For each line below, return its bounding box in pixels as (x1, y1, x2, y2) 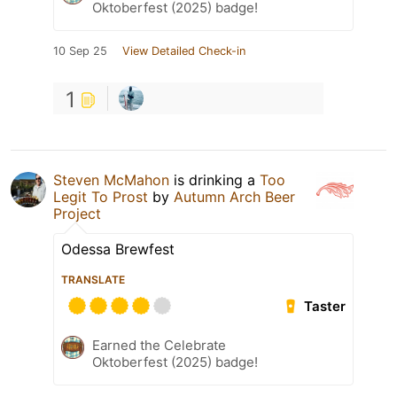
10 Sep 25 (53, 44, 107, 58)
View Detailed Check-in (122, 44, 245, 58)
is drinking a (169, 171, 260, 190)
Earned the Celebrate (92, 337, 226, 354)
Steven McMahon (53, 171, 169, 190)
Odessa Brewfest (61, 240, 175, 259)
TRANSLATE (61, 273, 125, 287)
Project (53, 205, 101, 223)
